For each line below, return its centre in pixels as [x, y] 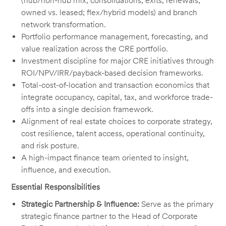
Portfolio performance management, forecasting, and [115, 37]
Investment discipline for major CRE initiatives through [118, 61]
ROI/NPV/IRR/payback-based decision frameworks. [112, 73]
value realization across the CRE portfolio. [95, 49]
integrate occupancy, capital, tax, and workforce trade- [117, 97]
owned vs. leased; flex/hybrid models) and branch [109, 13]
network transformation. [64, 25]
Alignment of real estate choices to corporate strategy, [117, 122]
